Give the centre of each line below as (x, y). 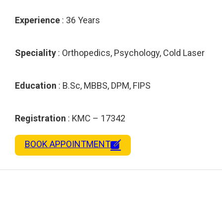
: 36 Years (80, 20)
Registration (40, 118)
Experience (37, 20)
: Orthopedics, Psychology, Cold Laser (130, 53)
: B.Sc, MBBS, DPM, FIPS (104, 85)
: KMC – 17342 (96, 118)
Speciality (35, 53)
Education (36, 85)
